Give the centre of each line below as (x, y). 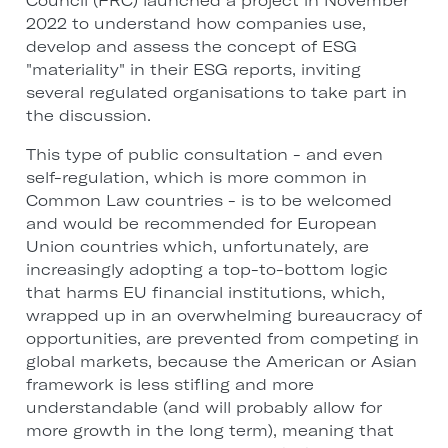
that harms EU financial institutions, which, (205, 293)
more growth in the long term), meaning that (209, 431)
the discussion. (88, 116)
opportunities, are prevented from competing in (222, 339)
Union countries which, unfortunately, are (197, 247)
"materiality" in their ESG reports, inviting (193, 70)
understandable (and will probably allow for (203, 408)
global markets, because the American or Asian (221, 362)
